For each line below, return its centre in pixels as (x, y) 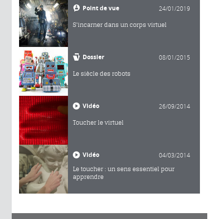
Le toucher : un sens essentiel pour (124, 169)
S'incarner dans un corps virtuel (120, 24)
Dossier (93, 57)
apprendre (88, 176)
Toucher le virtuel (98, 122)
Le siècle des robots (102, 73)
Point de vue (101, 8)
